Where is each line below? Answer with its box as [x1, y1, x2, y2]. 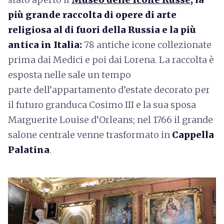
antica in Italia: [8, 38, 84, 50]
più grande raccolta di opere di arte [8, 8, 176, 20]
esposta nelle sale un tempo [8, 68, 131, 80]
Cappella [172, 128, 214, 140]
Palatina [8, 143, 49, 155]
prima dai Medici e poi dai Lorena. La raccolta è [8, 53, 214, 65]
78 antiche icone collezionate [84, 38, 211, 50]
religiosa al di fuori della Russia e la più [8, 23, 196, 35]
